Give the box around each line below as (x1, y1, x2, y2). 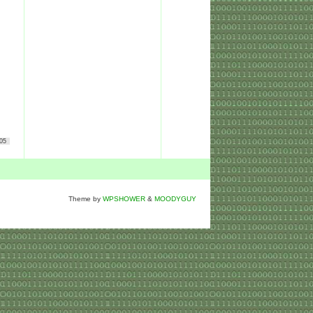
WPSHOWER (103, 195, 145, 203)
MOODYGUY (154, 195, 196, 203)
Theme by (68, 195, 103, 203)
